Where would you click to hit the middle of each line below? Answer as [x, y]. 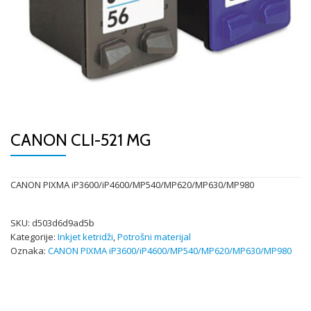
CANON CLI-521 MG [81, 140]
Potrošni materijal [154, 237]
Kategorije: [34, 237]
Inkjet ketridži [85, 237]
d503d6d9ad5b [63, 223]
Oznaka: [29, 251]
